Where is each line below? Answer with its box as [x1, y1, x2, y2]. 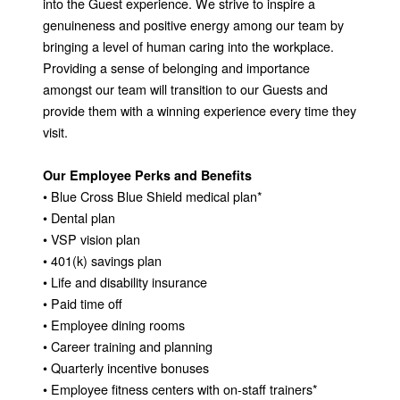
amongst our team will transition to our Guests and [43, 79, 328, 98]
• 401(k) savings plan [43, 250, 162, 270]
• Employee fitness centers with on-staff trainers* [43, 379, 318, 398]
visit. [43, 121, 68, 141]
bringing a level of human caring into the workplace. [43, 36, 334, 55]
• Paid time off [43, 293, 122, 312]
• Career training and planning [43, 336, 212, 355]
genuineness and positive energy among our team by [43, 14, 344, 34]
